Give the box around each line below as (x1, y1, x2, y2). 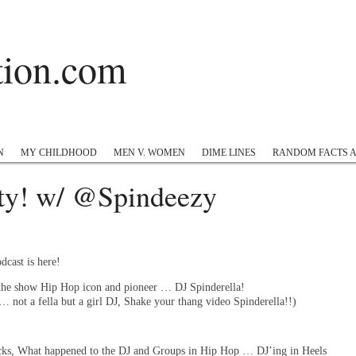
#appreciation (169, 122, 230, 133)
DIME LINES (202, 147, 256, 158)
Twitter (43, 122, 75, 133)
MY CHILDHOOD (21, 147, 97, 158)
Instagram (100, 122, 145, 133)
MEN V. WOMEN (114, 147, 185, 158)
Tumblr (254, 122, 288, 133)
